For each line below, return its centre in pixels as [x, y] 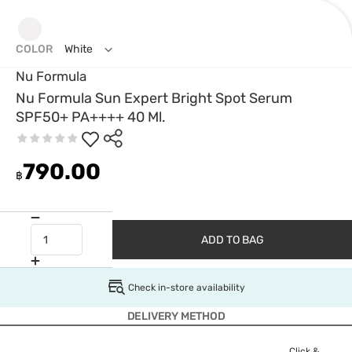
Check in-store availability [186, 287]
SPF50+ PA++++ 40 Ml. [91, 117]
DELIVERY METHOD [176, 316]
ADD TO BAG [232, 240]
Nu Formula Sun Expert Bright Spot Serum [154, 98]
